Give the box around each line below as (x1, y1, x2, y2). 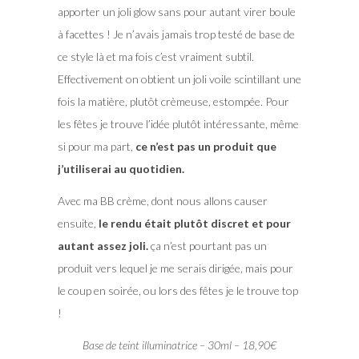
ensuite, (57, 216, 99, 231)
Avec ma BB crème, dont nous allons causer (57, 194, 268, 208)
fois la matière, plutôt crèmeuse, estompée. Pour (57, 95, 289, 109)
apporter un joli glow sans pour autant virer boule (57, 5, 296, 19)
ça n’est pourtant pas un (147, 239, 267, 253)
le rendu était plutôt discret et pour (98, 216, 291, 231)
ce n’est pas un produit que (132, 139, 276, 154)
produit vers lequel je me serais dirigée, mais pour (57, 261, 293, 276)
